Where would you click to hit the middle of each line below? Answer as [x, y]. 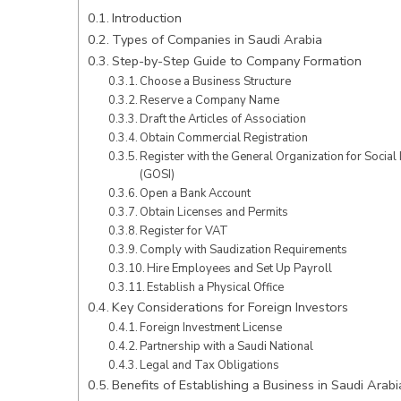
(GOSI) [158, 174]
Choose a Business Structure [216, 81]
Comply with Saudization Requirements [244, 249]
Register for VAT [184, 230]
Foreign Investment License [211, 327]
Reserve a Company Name [210, 100]
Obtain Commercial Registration [224, 137]
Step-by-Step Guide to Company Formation [236, 60]
